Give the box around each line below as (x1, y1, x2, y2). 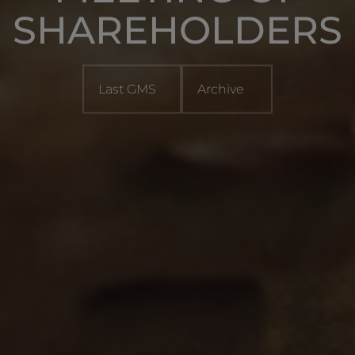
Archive (197, 81, 257, 97)
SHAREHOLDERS (13, 6, 342, 53)
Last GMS (98, 81, 166, 97)
